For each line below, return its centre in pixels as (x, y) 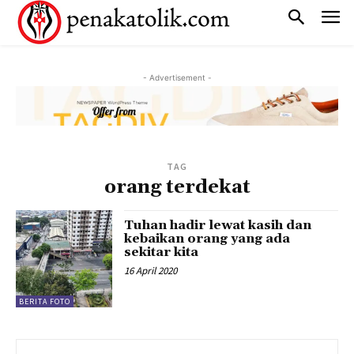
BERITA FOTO (45, 301)
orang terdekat (177, 188)
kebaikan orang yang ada (207, 239)
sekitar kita (162, 252)
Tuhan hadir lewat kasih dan (218, 226)
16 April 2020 (151, 271)
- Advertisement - (177, 77)
